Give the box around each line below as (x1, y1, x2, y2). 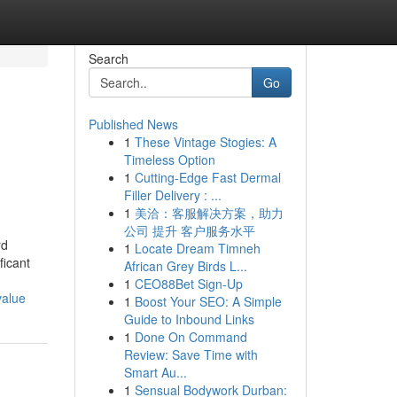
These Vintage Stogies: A (134, 133, 276, 151)
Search (88, 50, 128, 67)
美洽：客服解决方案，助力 (134, 204, 284, 222)
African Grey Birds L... (123, 257, 247, 275)
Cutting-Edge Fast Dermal (134, 168, 281, 186)
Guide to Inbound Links (123, 310, 254, 328)
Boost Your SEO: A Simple (134, 292, 282, 310)
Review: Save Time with (123, 346, 258, 363)
